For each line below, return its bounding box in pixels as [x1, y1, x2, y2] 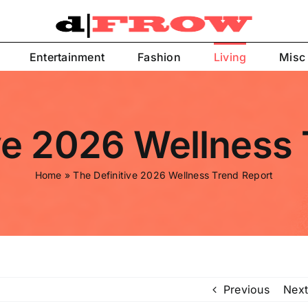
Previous [223, 282, 269, 296]
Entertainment [29, 50, 105, 64]
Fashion [137, 50, 181, 64]
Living [213, 50, 247, 64]
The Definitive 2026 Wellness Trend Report [73, 169, 274, 181]
